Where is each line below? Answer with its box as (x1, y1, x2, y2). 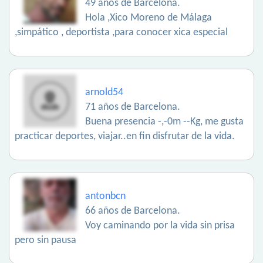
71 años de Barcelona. (85, 102, 180, 113)
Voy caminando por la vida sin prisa (85, 220, 235, 232)
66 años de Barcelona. (85, 205, 180, 217)
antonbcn (85, 191, 126, 203)
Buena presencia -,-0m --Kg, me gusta (85, 116, 244, 128)
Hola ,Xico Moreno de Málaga (85, 12, 212, 24)
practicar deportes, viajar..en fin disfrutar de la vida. (15, 131, 235, 143)
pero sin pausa (15, 235, 76, 247)
